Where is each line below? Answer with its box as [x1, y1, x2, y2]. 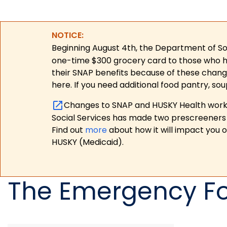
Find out [52, 124, 85, 136]
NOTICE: [52, 29, 84, 42]
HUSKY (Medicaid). [52, 136, 124, 148]
